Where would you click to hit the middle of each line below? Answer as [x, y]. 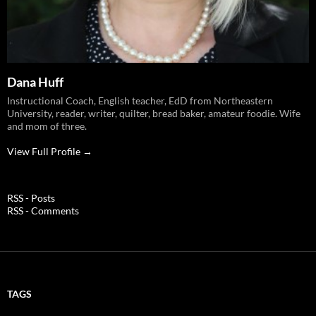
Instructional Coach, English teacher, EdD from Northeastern [140, 101]
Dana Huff [35, 82]
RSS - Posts [31, 198]
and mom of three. [47, 126]
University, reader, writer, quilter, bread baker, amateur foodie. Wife [154, 114]
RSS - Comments [43, 211]
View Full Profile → [50, 152]
